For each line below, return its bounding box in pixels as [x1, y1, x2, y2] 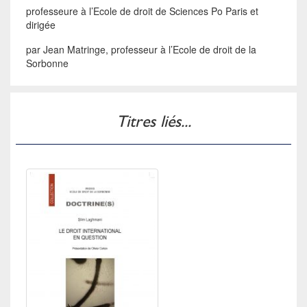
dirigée [26, 18, 56, 32]
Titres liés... [116, 111, 191, 131]
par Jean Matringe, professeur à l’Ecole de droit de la [26, 42, 257, 56]
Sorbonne [26, 56, 69, 70]
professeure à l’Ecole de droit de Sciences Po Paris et [26, 4, 259, 19]
